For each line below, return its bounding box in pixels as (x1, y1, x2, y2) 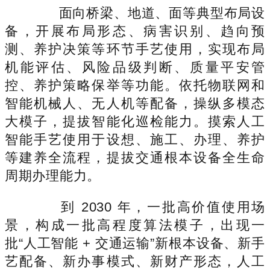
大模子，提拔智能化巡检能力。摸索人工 (5, 113, 265, 129)
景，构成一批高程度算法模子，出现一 (5, 217, 265, 233)
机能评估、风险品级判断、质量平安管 (5, 59, 265, 75)
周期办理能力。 (5, 168, 101, 183)
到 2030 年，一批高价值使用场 (31, 199, 265, 215)
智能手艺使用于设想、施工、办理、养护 (5, 131, 265, 147)
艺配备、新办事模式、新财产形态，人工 (5, 253, 265, 269)
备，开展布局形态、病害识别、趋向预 (5, 23, 265, 39)
